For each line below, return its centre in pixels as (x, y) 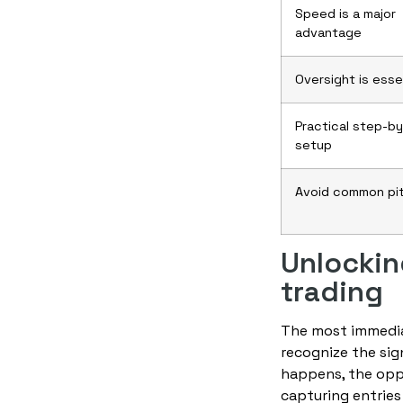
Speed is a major (345, 14)
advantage (328, 33)
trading (332, 292)
